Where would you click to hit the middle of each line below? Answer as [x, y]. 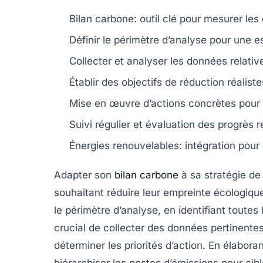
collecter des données [156, 227]
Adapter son [84, 175]
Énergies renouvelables [124, 145]
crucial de [79, 227]
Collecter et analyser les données [148, 61]
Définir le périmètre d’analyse [138, 40]
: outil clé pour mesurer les [198, 18]
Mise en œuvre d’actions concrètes [153, 103]
